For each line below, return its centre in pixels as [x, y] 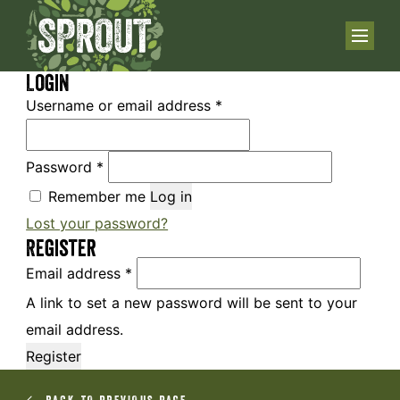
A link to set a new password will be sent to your [192, 302]
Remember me [97, 196]
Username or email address [121, 105]
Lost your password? [97, 223]
